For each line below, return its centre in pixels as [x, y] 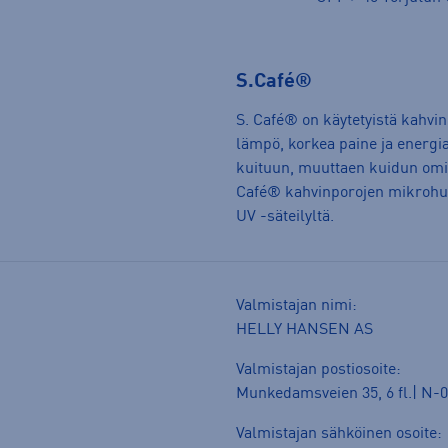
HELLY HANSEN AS [304, 330]
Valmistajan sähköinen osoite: [339, 434]
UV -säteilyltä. [285, 217]
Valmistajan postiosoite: [318, 370]
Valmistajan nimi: [296, 306]
